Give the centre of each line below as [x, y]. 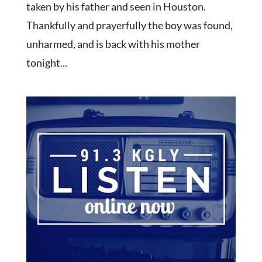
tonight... [46, 63]
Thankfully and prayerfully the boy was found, [129, 25]
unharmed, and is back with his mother [113, 44]
